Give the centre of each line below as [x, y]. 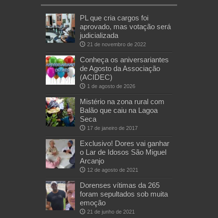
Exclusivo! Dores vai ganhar [125, 143]
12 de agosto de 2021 [113, 170]
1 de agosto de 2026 [111, 86]
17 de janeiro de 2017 [112, 128]
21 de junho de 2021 [111, 211]
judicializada [99, 35]
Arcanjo [92, 161]
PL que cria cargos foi [114, 18]
